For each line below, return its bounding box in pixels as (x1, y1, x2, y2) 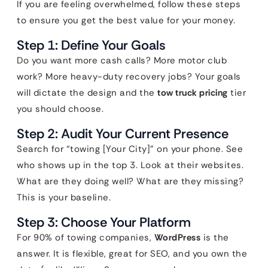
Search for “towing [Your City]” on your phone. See (17, 143, 243, 155)
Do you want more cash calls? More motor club (17, 54, 227, 66)
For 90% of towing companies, (17, 232, 154, 243)
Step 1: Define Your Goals (17, 36, 166, 54)
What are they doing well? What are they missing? (17, 175, 243, 187)
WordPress (154, 232, 200, 243)
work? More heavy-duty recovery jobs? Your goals (17, 71, 241, 83)
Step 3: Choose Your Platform (17, 214, 191, 231)
